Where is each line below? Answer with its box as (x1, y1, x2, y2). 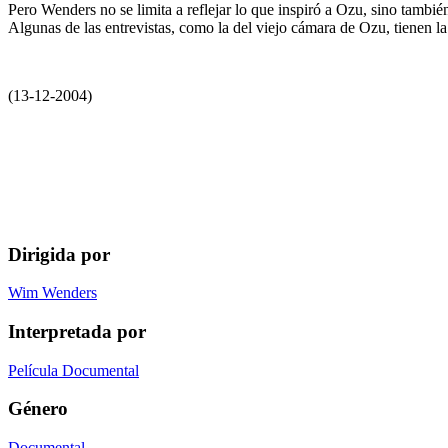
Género (8, 398, 68, 420)
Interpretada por (8, 320, 146, 342)
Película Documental (8, 361, 139, 379)
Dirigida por (8, 243, 110, 265)
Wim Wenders (8, 284, 97, 302)
